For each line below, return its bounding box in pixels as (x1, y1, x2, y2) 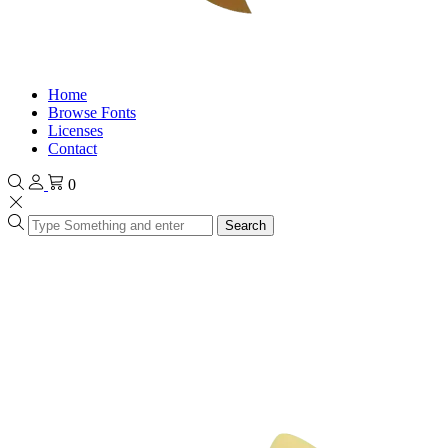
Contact (48, 140, 97, 157)
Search (225, 218, 266, 233)
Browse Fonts (48, 104, 136, 121)
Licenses (48, 122, 103, 139)
